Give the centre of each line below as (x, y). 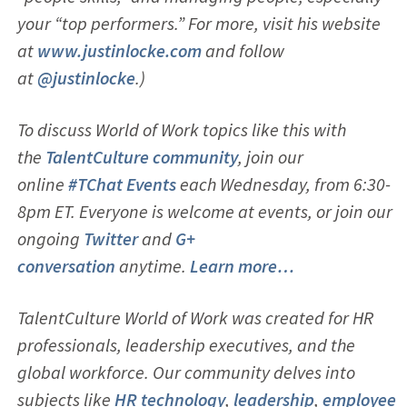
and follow (243, 50)
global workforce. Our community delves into (186, 372)
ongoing (50, 238)
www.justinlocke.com (119, 50)
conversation (66, 265)
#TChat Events (122, 184)
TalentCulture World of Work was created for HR (195, 317)
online (42, 184)
